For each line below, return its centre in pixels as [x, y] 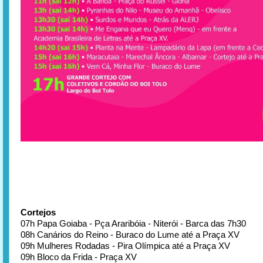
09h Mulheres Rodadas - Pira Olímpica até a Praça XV [125, 245]
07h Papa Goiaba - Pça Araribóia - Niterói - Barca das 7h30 [133, 223]
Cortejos [38, 212]
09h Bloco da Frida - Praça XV [79, 257]
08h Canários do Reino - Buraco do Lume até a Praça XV [130, 234]
